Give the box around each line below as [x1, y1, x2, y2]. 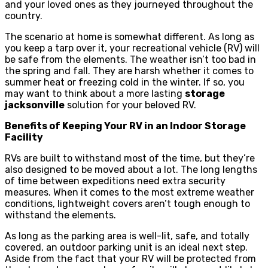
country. [5, 10, 42, 22]
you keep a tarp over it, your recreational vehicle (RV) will [5, 42, 260, 54]
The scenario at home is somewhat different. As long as [5, 31, 254, 42]
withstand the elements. [5, 209, 116, 221]
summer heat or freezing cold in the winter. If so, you [5, 76, 245, 88]
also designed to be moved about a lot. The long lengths [5, 163, 257, 175]
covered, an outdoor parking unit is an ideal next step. [5, 241, 248, 253]
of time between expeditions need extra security [5, 175, 226, 187]
